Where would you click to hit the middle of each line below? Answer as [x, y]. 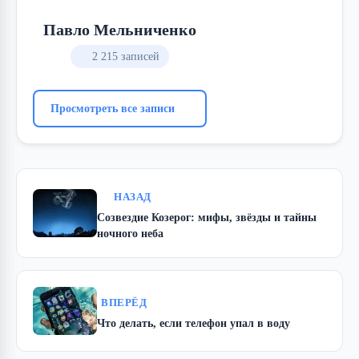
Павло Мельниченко [120, 29]
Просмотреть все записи [113, 108]
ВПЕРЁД [124, 303]
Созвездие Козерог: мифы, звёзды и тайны [207, 217]
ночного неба [130, 233]
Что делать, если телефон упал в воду [194, 323]
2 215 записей [126, 56]
